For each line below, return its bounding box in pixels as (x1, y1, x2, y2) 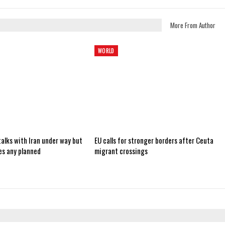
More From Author (170, 20, 215, 31)
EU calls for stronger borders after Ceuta (94, 135, 213, 146)
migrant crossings (94, 145, 148, 157)
